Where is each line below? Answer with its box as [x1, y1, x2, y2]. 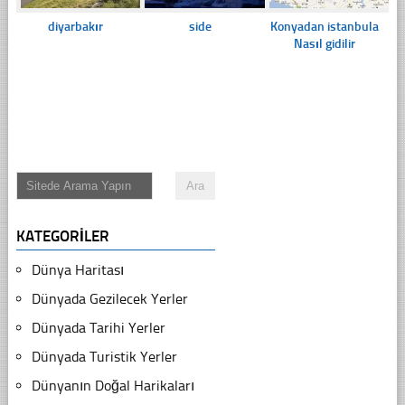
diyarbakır [48, 19, 104, 35]
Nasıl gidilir [293, 36, 355, 52]
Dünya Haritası [31, 261, 124, 279]
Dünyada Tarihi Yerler [31, 319, 165, 337]
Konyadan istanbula [269, 19, 379, 35]
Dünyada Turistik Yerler [31, 348, 177, 366]
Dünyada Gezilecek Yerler [31, 290, 188, 308]
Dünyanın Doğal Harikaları [31, 377, 194, 395]
